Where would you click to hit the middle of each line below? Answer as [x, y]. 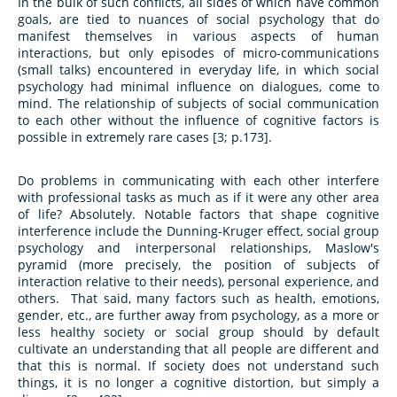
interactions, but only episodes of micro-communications [198, 53]
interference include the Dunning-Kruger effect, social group [198, 231]
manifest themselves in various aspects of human [198, 36]
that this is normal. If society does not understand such [198, 366]
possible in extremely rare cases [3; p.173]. [145, 137]
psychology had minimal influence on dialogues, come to [198, 87]
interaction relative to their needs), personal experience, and [198, 282]
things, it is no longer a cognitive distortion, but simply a [198, 383]
